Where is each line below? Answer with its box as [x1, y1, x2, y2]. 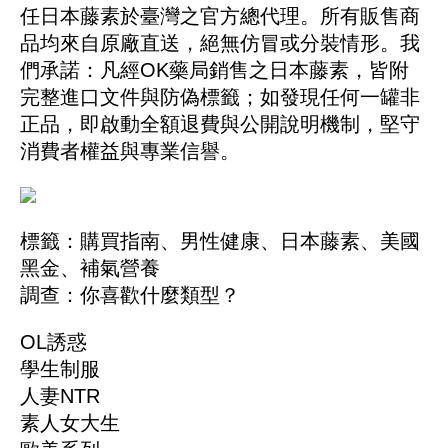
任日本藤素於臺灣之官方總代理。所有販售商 [20, 5, 420, 28]
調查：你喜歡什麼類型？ [20, 284, 240, 307]
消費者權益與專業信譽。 [20, 140, 240, 163]
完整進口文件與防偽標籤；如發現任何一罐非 [20, 86, 420, 109]
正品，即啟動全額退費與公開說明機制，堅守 [20, 113, 420, 136]
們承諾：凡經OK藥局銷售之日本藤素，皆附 [20, 59, 409, 82]
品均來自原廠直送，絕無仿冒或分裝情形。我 [20, 32, 420, 55]
